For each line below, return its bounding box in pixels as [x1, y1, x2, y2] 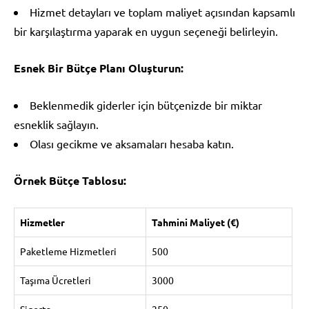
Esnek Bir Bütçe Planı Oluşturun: [14, 60, 183, 75]
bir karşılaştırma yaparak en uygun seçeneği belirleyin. [14, 23, 278, 38]
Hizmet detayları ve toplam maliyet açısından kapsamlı [30, 4, 295, 19]
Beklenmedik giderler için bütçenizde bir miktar [30, 97, 262, 112]
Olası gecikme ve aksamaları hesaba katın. [30, 136, 234, 150]
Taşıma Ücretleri [20, 273, 91, 286]
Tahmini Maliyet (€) [152, 215, 239, 228]
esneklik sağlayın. [14, 117, 99, 131]
